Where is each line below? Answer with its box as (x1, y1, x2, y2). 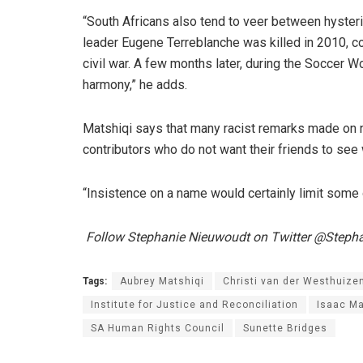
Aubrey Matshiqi (120, 275, 204, 287)
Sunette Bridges (243, 322, 327, 334)
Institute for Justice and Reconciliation (91, 298, 298, 310)
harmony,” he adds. (83, 76, 187, 92)
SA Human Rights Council (91, 322, 224, 334)
